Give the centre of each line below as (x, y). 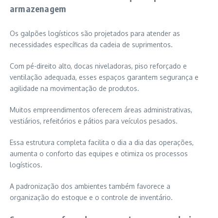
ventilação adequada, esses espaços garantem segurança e (104, 77)
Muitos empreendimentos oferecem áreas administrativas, (101, 110)
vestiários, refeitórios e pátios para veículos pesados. (94, 121)
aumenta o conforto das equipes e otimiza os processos (99, 154)
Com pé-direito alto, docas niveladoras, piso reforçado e (98, 66)
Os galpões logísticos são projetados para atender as (95, 34)
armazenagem (38, 9)
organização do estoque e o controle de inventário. (91, 198)
